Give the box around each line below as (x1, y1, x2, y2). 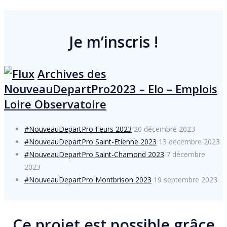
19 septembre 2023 (154, 175, 217, 185)
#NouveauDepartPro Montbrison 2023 (24, 175, 152, 185)
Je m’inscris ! (69, 31, 158, 53)
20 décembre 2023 (134, 124, 195, 134)
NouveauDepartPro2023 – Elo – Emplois (4, 81, 217, 97)
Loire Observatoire (4, 96, 106, 112)
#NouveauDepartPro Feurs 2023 (24, 124, 132, 134)
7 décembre (166, 149, 205, 160)
